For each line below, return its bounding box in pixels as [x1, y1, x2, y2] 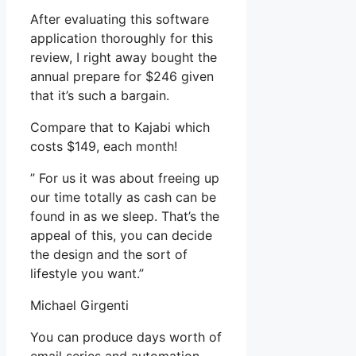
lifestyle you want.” [30, 265, 144, 282]
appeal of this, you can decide [30, 227, 212, 244]
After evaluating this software [30, 11, 209, 28]
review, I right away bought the [30, 49, 217, 66]
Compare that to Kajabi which [30, 119, 210, 136]
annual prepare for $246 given [30, 68, 214, 85]
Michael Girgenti [30, 297, 129, 314]
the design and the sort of [30, 246, 188, 263]
